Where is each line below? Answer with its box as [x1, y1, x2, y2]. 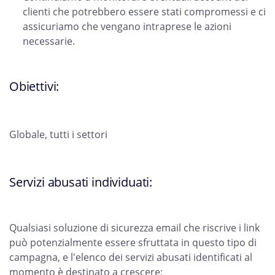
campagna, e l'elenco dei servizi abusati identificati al [9, 250, 252, 265]
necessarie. [23, 34, 75, 48]
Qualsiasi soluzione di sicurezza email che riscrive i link [9, 221, 260, 235]
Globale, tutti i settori [9, 128, 107, 142]
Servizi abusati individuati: [9, 174, 155, 191]
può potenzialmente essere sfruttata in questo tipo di [9, 236, 257, 250]
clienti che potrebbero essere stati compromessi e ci [23, 5, 266, 19]
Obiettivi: [9, 78, 60, 95]
